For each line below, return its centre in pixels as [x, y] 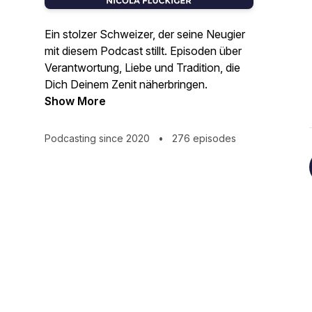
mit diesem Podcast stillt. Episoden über [143, 51]
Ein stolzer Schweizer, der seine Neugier [145, 34]
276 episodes [203, 138]
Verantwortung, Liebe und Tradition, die [142, 68]
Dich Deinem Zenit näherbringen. [126, 84]
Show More [75, 101]
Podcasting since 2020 [99, 138]
